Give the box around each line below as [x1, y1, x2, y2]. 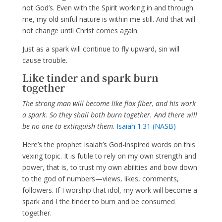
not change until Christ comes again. [22, 26, 139, 36]
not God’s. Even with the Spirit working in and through [22, 3, 193, 13]
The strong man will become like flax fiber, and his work [22, 99, 196, 109]
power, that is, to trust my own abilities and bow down [22, 163, 197, 172]
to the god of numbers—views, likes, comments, [22, 174, 179, 184]
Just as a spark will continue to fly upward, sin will [22, 44, 179, 54]
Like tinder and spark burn [22, 70, 159, 85]
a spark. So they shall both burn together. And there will [22, 110, 197, 120]
